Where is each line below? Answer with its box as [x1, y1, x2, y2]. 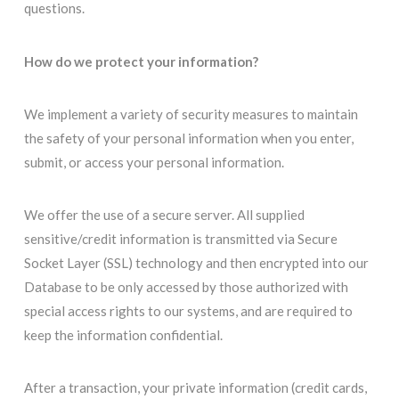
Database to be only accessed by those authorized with [23, 279, 348, 296]
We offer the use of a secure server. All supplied [23, 207, 305, 224]
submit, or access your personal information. [23, 153, 284, 170]
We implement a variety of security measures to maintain [23, 105, 358, 122]
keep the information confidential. [23, 327, 223, 344]
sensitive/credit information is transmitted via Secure [23, 231, 338, 248]
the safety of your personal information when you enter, [23, 129, 354, 146]
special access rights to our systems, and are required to [23, 303, 353, 320]
